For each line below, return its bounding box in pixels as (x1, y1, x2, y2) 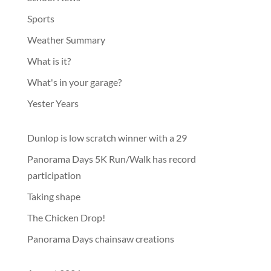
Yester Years (27, 97, 79, 109)
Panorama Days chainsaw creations (27, 233, 176, 244)
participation (27, 169, 81, 181)
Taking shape (27, 191, 80, 202)
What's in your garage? (27, 76, 122, 88)
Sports (27, 13, 54, 24)
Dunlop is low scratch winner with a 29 (27, 132, 187, 143)
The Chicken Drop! (27, 212, 107, 223)
